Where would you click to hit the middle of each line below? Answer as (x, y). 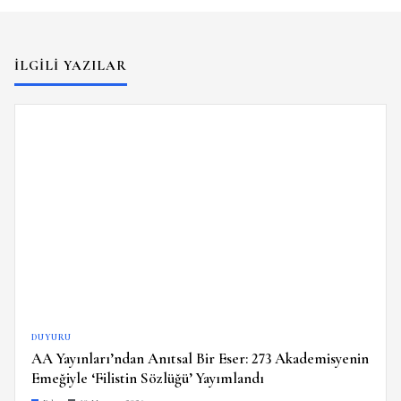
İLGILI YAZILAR (71, 66)
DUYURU (51, 338)
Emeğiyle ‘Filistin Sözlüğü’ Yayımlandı (148, 379)
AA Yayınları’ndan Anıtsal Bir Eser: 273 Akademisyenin (200, 359)
